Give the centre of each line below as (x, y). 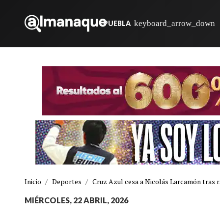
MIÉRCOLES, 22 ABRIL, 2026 (76, 200)
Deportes (67, 181)
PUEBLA (117, 23)
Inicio (33, 181)
